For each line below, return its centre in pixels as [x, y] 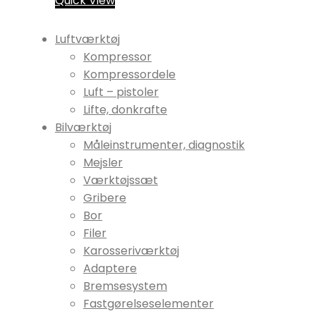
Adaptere [110, 269]
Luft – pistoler [121, 92]
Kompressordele [129, 75]
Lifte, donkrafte [125, 110]
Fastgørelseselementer [148, 304]
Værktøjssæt [121, 181]
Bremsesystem [125, 286]
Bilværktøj [83, 128]
